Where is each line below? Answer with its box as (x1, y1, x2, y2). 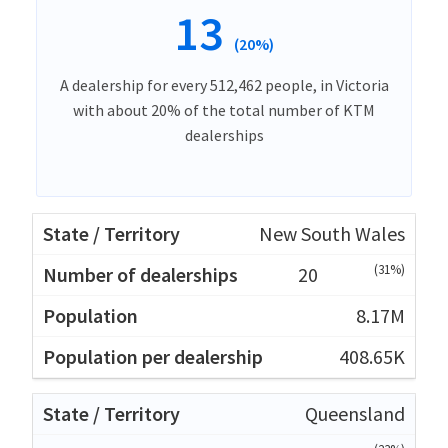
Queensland (305, 401, 405, 427)
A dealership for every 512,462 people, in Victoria (59, 75, 389, 96)
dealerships (184, 125, 264, 146)
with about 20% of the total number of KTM (73, 100, 375, 121)
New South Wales (259, 221, 405, 247)
